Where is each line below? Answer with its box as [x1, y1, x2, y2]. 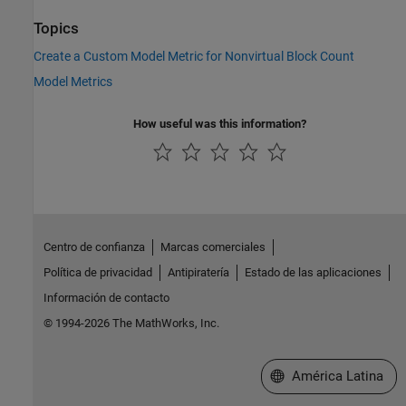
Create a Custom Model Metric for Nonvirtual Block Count [34, 48, 354, 63]
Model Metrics [34, 73, 112, 89]
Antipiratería [167, 265, 229, 279]
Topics [34, 19, 79, 37]
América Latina [291, 367, 383, 384]
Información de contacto [43, 290, 169, 304]
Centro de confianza [43, 239, 145, 254]
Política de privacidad [43, 265, 152, 279]
